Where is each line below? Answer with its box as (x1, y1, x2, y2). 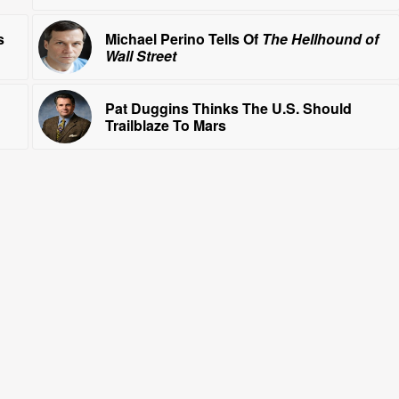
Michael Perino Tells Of (104, 28, 262, 50)
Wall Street (104, 45, 176, 67)
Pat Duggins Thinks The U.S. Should (104, 98, 352, 119)
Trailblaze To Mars (104, 115, 226, 136)
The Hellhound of (261, 28, 379, 50)
